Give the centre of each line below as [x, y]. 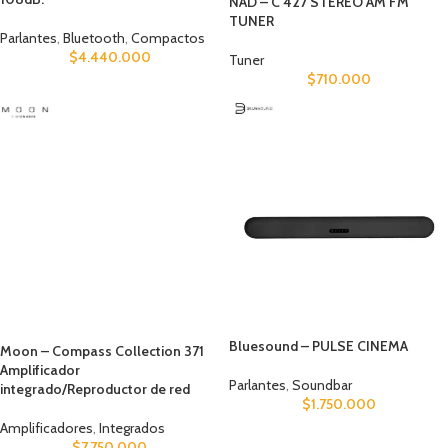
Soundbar [322, 385]
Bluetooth [94, 37]
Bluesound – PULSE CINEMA [318, 346]
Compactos [168, 37]
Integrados [132, 428]
